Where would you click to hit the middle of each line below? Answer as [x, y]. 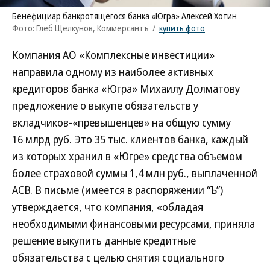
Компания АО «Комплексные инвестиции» [113, 55]
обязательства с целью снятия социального [118, 257]
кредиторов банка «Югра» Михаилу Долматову [126, 89]
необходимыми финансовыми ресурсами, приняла [133, 224]
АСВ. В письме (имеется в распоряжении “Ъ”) [118, 190]
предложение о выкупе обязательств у [105, 105]
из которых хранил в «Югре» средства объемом [127, 156]
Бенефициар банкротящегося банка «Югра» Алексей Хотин [124, 16]
